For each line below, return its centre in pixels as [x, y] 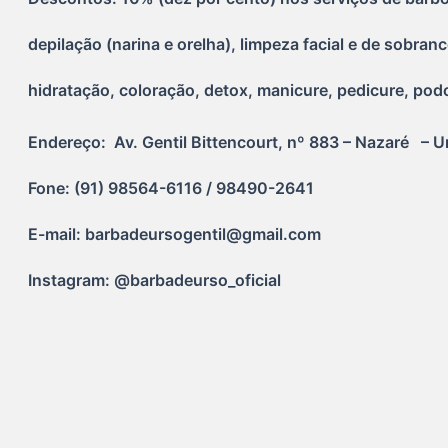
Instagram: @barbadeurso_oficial [155, 280]
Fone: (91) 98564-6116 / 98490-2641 [171, 188]
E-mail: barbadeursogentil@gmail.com [175, 234]
